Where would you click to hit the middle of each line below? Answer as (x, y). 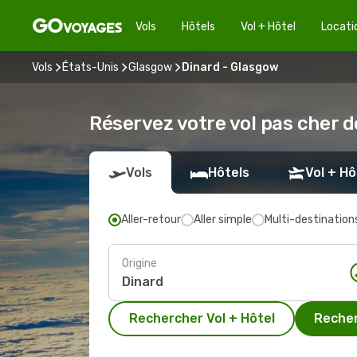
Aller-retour (151, 220)
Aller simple (223, 220)
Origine (139, 263)
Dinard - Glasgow (230, 67)
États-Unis (90, 67)
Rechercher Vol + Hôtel (202, 318)
